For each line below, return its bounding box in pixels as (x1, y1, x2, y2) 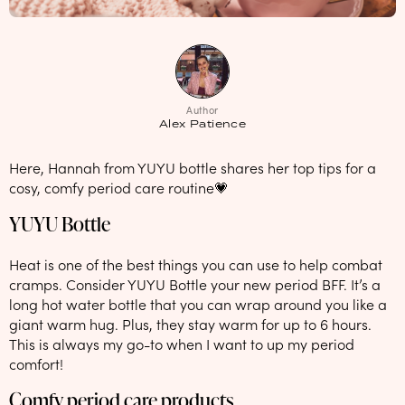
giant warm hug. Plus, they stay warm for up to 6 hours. (9, 313, 372, 334)
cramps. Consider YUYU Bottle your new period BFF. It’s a (9, 273, 381, 294)
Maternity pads (213, 114, 287, 127)
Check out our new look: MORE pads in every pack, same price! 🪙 (49, 42, 356, 55)
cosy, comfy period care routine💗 (9, 176, 229, 197)
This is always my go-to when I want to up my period (9, 333, 354, 353)
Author (186, 102, 219, 117)
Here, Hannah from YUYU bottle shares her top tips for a (9, 156, 376, 177)
